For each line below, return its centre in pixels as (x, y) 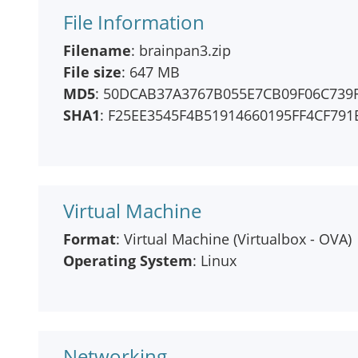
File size (92, 72)
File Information (134, 22)
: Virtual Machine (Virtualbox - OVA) (234, 239)
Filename (97, 50)
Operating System (128, 261)
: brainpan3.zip (181, 50)
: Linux (215, 261)
